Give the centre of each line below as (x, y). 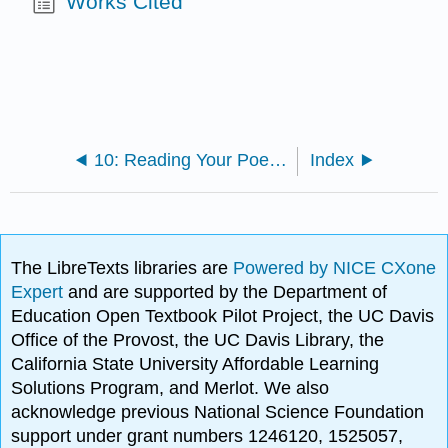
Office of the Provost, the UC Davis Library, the (198, 340)
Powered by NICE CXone (335, 268)
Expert (40, 292)
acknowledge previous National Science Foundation (218, 412)
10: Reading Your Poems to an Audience (278, 160)
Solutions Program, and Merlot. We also (170, 388)
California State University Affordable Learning (195, 364)
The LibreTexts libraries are (122, 268)
